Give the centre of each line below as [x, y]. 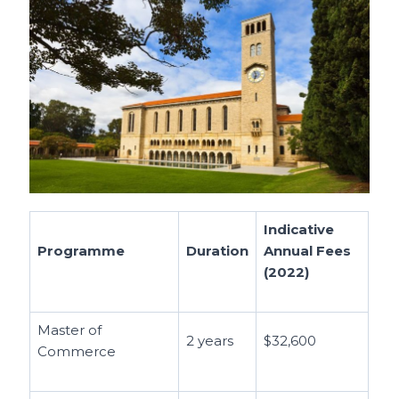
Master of [70, 330]
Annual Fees [308, 251]
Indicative [299, 229]
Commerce [77, 351]
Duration [218, 251]
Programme [83, 251]
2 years [210, 341]
